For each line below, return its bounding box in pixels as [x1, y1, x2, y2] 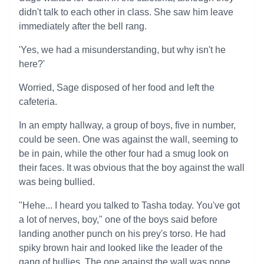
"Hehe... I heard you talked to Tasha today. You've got [19, 200, 240, 210]
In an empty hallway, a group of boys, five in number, [19, 120, 236, 130]
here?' [19, 59, 45, 69]
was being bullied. [19, 177, 95, 187]
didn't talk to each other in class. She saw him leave [19, 7, 233, 17]
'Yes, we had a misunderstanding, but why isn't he [19, 45, 226, 55]
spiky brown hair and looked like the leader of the [19, 243, 223, 253]
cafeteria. [19, 97, 57, 107]
